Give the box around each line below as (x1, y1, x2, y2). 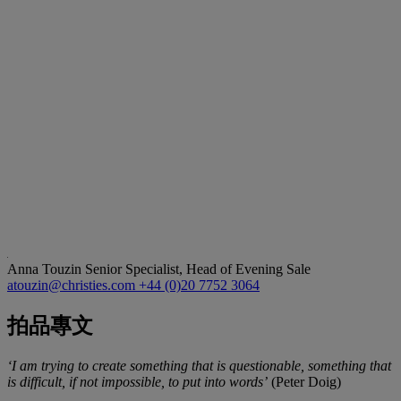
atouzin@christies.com (7, 277, 139, 293)
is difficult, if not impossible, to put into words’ (7, 373, 268, 389)
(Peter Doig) (268, 373, 341, 389)
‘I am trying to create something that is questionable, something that (7, 357, 391, 373)
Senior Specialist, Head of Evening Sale (85, 260, 311, 277)
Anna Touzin (7, 260, 85, 277)
